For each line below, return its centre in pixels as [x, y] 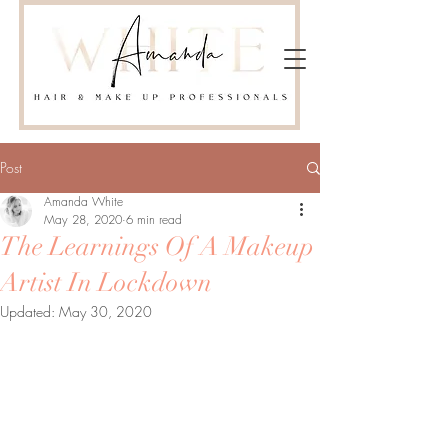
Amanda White [83, 201]
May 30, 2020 [105, 311]
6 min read [154, 219]
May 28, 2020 [83, 219]
